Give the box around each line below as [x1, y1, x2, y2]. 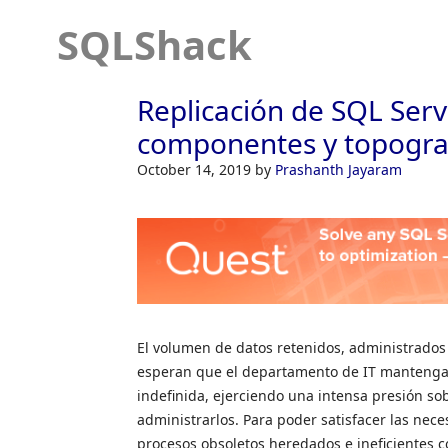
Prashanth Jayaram [275, 159, 402, 179]
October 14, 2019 [137, 159, 255, 179]
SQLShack [57, 17, 252, 72]
